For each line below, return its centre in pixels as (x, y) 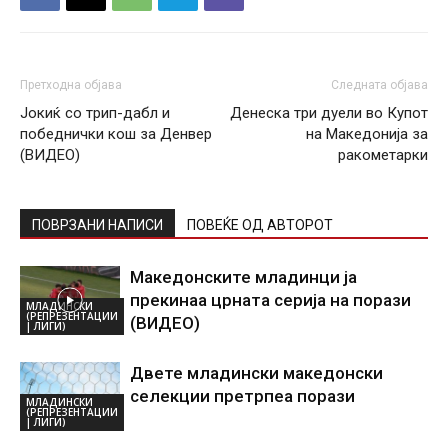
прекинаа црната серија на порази (270, 300)
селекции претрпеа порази (242, 396)
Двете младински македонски (256, 373)
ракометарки (383, 155)
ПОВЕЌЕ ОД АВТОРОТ (260, 225)
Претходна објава (71, 85)
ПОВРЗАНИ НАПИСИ (97, 225)
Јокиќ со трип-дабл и (95, 113)
